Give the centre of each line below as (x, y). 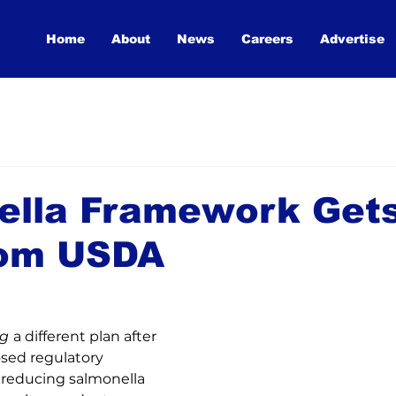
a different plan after (87, 336)
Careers (267, 39)
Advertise (352, 39)
